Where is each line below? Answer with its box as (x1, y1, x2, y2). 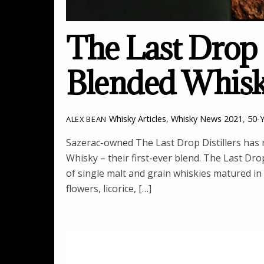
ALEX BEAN (66, 114, 107, 125)
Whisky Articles (108, 113, 166, 125)
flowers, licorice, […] (66, 181, 151, 195)
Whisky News (170, 113, 222, 125)
